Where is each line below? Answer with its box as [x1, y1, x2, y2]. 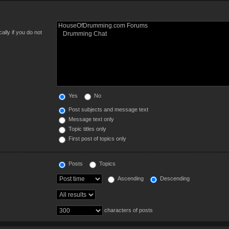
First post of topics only [67, 135, 127, 142]
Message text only [67, 116, 114, 122]
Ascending [116, 175, 144, 182]
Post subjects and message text [67, 106, 149, 112]
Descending [158, 175, 190, 182]
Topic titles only [67, 125, 107, 132]
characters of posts [103, 207, 153, 214]
